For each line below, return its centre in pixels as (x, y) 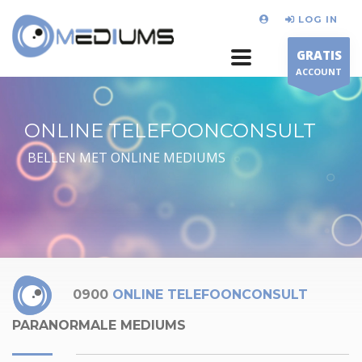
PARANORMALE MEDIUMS (99, 325)
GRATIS (319, 55)
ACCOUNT (319, 72)
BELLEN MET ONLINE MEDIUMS (125, 158)
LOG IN (318, 19)
